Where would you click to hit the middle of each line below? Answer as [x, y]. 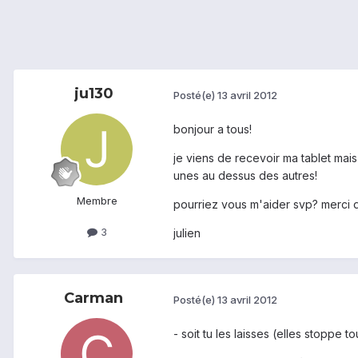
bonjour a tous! [213, 129]
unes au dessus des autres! [245, 176]
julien [187, 233]
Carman [93, 298]
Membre [97, 201]
